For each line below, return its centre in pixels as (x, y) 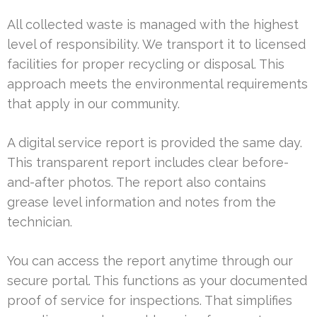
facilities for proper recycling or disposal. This (146, 64)
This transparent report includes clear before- (148, 163)
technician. (40, 222)
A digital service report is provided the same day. (155, 143)
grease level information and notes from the (142, 202)
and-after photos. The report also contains (137, 183)
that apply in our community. (93, 104)
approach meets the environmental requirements (157, 84)
